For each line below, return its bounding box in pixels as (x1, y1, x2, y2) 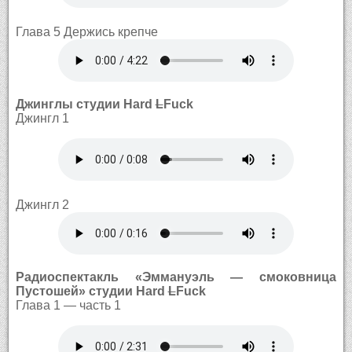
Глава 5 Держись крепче (15, 24, 158, 38)
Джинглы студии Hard (15, 97, 156, 111)
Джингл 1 (15, 111, 69, 125)
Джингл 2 (15, 197, 69, 211)
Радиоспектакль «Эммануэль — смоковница (15, 269, 337, 284)
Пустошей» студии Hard (15, 284, 168, 298)
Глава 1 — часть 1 (15, 298, 121, 312)
